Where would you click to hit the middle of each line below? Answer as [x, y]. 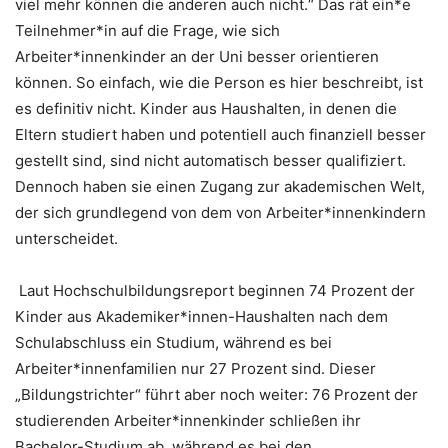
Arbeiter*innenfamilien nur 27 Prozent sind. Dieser [195, 369]
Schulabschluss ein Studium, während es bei [173, 343]
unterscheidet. [68, 239]
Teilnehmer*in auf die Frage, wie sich [147, 31]
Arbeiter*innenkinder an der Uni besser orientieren [197, 57]
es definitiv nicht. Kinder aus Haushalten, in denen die [206, 109]
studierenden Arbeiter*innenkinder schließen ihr [188, 421]
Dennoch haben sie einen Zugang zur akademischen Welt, [220, 187]
